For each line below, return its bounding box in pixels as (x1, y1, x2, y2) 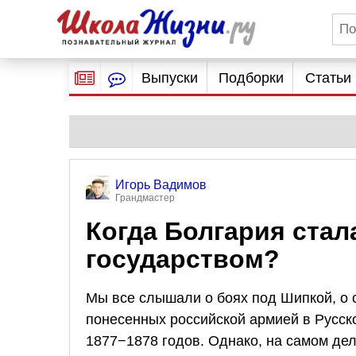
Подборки (219, 70, 284, 86)
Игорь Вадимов (115, 178, 207, 192)
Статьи (304, 70, 351, 86)
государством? (86, 245, 280, 273)
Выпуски (141, 70, 198, 86)
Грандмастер (115, 192, 175, 203)
